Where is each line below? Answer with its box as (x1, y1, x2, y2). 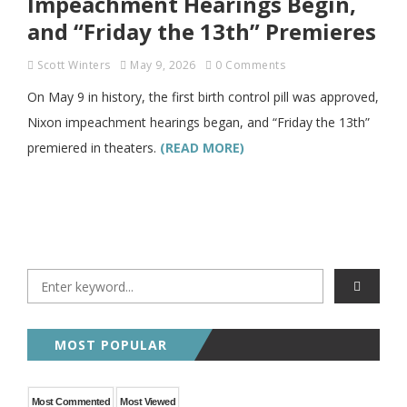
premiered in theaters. (27, 139, 160, 156)
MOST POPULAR (55, 336, 167, 353)
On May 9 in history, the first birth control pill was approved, (27, 88, 379, 105)
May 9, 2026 (130, 57, 196, 73)
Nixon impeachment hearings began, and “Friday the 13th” (27, 114, 370, 131)
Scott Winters (37, 57, 111, 73)
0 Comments (215, 57, 285, 73)
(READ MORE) (160, 139, 244, 156)
